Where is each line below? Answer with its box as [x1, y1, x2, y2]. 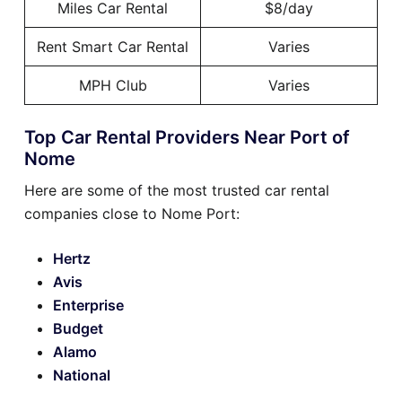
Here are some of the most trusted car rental [24, 181, 329, 200]
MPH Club [78, 76, 147, 95]
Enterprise [53, 296, 124, 315]
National [53, 366, 110, 385]
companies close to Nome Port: [24, 205, 240, 223]
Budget [53, 319, 103, 338]
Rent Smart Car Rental [37, 38, 188, 57]
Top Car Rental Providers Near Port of [24, 127, 350, 149]
